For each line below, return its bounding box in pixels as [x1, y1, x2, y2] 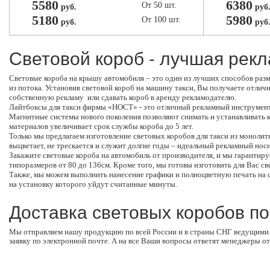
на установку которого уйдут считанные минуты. [9, 180, 177, 189]
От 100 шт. [142, 15, 181, 24]
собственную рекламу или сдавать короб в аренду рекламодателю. [9, 93, 236, 102]
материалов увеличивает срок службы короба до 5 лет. [9, 122, 193, 131]
